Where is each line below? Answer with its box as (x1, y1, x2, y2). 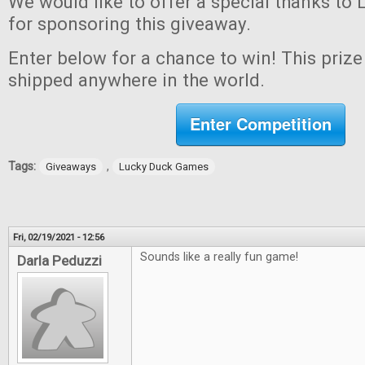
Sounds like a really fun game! (140, 250, 298, 264)
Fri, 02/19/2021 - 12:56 (13, 231, 104, 243)
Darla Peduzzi (17, 253, 102, 269)
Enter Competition (190, 112, 332, 135)
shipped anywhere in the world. (8, 69, 265, 90)
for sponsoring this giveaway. (8, 13, 251, 34)
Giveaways (46, 161, 96, 173)
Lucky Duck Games (119, 161, 209, 173)
